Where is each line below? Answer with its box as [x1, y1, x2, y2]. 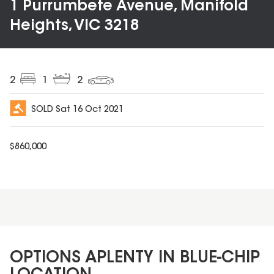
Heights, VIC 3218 [10, 19, 139, 34]
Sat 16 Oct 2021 [56, 106, 124, 115]
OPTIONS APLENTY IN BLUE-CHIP [10, 250, 260, 267]
